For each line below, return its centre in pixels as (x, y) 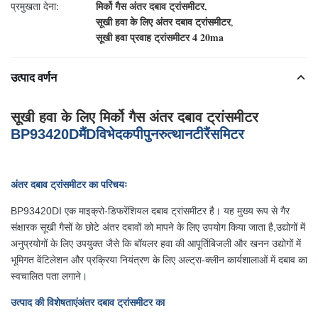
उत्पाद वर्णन (34, 77)
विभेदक (114, 134)
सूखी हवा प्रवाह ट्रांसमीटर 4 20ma (160, 37)
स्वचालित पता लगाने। (49, 276)
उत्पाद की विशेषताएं (44, 302)
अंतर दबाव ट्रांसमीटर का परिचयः (69, 185)
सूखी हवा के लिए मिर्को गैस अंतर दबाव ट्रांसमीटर (135, 117)
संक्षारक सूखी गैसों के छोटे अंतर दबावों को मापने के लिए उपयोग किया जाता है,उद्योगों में (158, 227)
